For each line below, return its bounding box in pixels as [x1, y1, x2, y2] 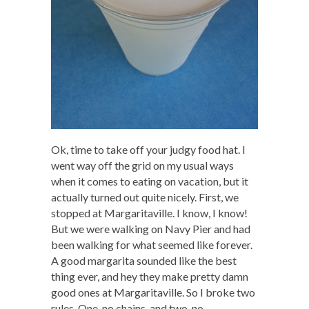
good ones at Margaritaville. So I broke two [51, 286, 255, 299]
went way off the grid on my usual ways [51, 159, 234, 172]
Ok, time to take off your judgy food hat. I [51, 143, 246, 157]
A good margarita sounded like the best [51, 254, 237, 268]
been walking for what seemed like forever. [51, 238, 252, 252]
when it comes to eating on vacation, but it [51, 175, 248, 188]
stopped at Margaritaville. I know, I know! [51, 206, 248, 220]
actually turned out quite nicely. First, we [51, 190, 239, 204]
